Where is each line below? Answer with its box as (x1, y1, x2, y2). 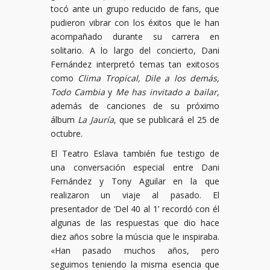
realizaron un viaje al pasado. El (51, 189, 219, 201)
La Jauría (78, 113, 114, 125)
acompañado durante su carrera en (51, 30, 219, 42)
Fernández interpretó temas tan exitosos (51, 58, 219, 70)
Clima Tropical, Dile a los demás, (78, 72, 220, 84)
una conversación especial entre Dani (51, 161, 219, 173)
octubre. (51, 127, 83, 139)
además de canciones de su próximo (51, 99, 219, 111)
